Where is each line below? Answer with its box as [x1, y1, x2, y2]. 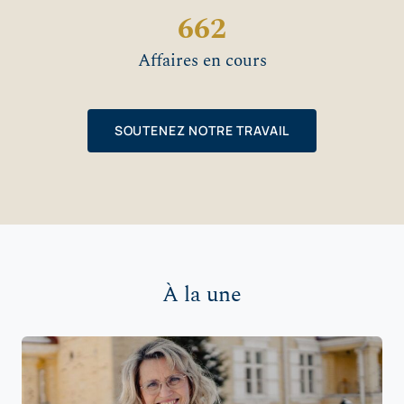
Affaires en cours [137, 48, 267, 75]
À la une [162, 279, 242, 312]
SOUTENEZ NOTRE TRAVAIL [114, 122, 290, 140]
